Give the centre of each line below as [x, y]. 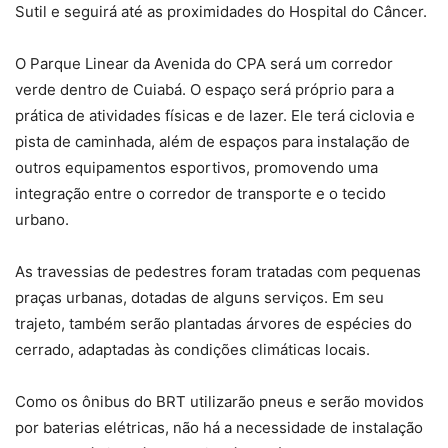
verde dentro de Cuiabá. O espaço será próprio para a [204, 90]
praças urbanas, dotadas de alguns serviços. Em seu [199, 298]
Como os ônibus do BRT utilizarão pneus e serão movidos [219, 402]
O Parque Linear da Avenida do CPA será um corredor [204, 64]
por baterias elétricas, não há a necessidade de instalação [219, 428]
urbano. [42, 220]
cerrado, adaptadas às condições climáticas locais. [192, 350]
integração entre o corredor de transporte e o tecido [200, 194]
